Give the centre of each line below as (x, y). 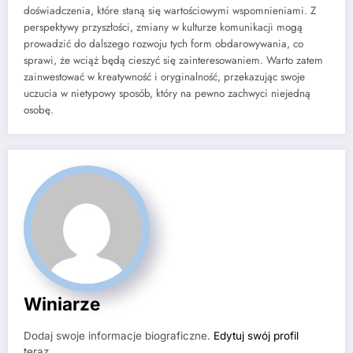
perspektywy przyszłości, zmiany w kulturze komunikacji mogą (163, 28)
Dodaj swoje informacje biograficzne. (119, 336)
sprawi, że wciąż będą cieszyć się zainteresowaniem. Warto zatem (173, 61)
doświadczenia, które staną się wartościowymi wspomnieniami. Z (170, 11)
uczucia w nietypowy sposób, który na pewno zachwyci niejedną (167, 94)
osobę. (39, 110)
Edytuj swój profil (256, 336)
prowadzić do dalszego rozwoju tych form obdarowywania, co (163, 44)
